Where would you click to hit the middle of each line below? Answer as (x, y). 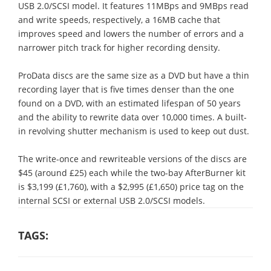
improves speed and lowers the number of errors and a (131, 33)
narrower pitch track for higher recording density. (119, 47)
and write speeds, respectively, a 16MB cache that (119, 19)
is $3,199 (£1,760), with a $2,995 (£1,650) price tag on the (131, 186)
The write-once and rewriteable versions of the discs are (132, 158)
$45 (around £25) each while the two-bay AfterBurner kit (132, 172)
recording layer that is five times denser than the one (126, 89)
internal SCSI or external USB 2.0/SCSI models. (112, 200)
